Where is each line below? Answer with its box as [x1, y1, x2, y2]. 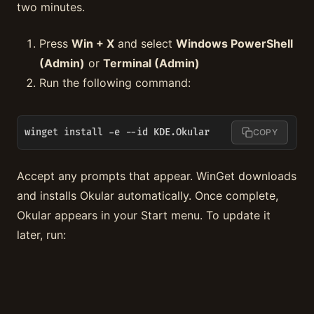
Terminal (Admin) [103, 56, 200, 71]
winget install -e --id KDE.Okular [25, 127, 210, 139]
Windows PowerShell [176, 36, 293, 51]
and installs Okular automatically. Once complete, [17, 188, 278, 203]
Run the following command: [39, 76, 191, 90]
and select [114, 36, 176, 51]
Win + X [71, 36, 114, 51]
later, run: [17, 227, 66, 242]
